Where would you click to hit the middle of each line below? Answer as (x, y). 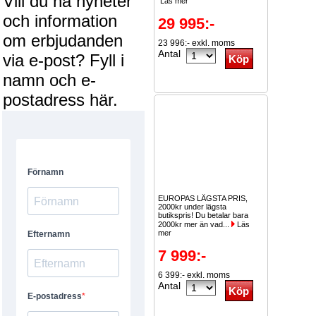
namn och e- (49, 80)
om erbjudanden (63, 41)
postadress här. (60, 100)
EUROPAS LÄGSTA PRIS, (203, 198)
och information (60, 21)
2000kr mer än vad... (195, 224)
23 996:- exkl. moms (196, 43)
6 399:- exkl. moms (194, 275)
